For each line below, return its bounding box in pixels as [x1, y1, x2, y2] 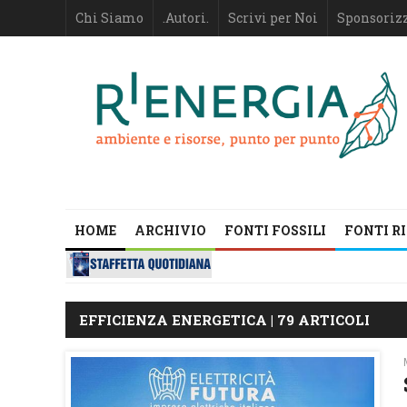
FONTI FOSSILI [224, 222, 326, 240]
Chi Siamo [75, 9, 144, 26]
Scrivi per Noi [228, 9, 318, 26]
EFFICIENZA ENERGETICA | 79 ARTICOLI [79, 311, 370, 330]
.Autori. [163, 9, 209, 26]
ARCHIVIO [134, 222, 206, 240]
